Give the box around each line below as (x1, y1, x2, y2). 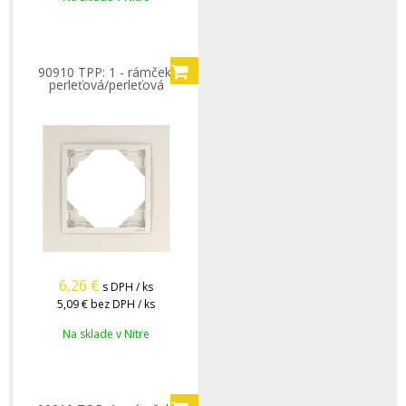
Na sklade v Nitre (63, 326, 150, 342)
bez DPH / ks (91, 296, 155, 312)
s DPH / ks (102, 279, 153, 295)
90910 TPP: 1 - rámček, (37, 63, 175, 81)
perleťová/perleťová (48, 76, 164, 93)
